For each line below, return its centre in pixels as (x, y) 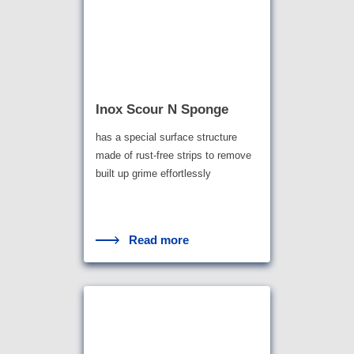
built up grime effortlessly (153, 173)
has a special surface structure (166, 137)
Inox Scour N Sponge (162, 110)
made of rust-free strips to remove (173, 155)
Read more (159, 239)
